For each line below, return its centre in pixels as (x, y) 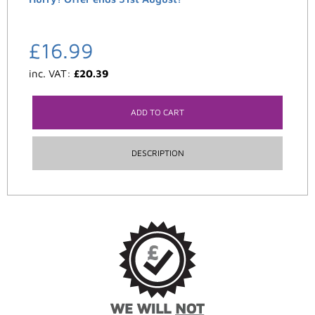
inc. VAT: (51, 73)
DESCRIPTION (157, 153)
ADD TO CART (157, 112)
